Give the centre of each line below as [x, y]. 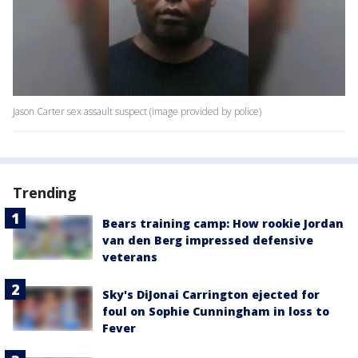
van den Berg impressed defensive [208, 241]
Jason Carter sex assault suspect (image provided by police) [137, 112]
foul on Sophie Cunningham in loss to [216, 312]
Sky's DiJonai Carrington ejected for [211, 295]
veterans [130, 257]
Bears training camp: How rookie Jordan [223, 224]
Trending [45, 193]
